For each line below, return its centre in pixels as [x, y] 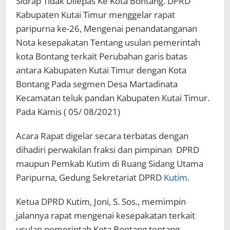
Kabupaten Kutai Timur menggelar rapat [95, 15]
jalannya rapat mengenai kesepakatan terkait [106, 216]
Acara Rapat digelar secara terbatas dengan [102, 136]
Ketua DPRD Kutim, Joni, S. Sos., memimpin [101, 202]
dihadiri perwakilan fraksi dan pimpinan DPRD [108, 150]
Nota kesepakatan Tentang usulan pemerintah [108, 43]
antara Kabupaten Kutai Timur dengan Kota [101, 70]
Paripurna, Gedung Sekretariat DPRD [90, 178]
